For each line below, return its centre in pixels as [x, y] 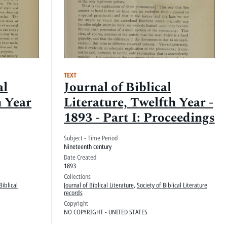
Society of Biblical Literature [172, 185]
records [73, 192]
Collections [77, 176]
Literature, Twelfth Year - [138, 103]
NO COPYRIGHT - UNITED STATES [105, 212]
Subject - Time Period [91, 138]
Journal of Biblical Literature [99, 185]
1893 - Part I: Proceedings [139, 118]
